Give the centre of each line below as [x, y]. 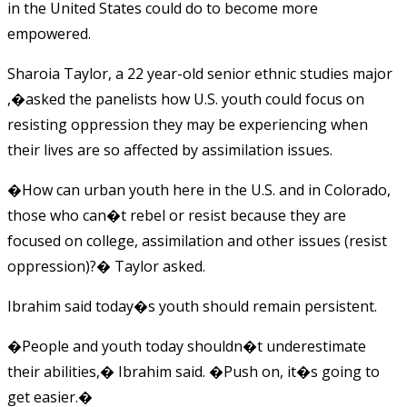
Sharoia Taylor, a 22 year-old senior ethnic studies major [200, 73]
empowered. [49, 33]
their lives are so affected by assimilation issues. [170, 149]
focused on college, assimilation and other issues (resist [197, 240]
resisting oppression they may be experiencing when [188, 124]
